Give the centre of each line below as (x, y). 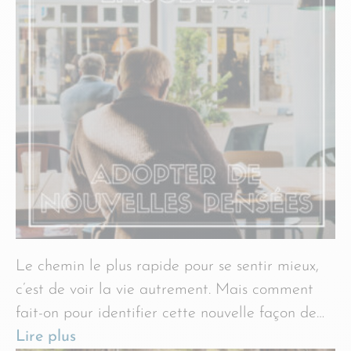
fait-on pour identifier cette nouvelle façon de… (170, 313)
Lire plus (46, 337)
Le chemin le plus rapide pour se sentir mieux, (167, 266)
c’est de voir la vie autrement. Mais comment (165, 290)
